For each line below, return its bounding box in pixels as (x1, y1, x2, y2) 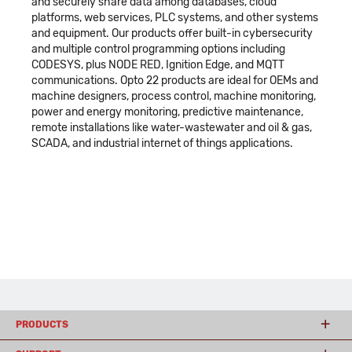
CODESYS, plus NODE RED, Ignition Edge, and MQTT (31, 58, 284, 71)
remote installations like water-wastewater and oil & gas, (31, 121, 312, 134)
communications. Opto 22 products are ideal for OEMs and (31, 74, 318, 87)
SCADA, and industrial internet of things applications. (31, 137, 293, 150)
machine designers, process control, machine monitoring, (31, 90, 316, 103)
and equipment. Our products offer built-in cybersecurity (31, 27, 313, 40)
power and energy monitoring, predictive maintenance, (31, 105, 303, 119)
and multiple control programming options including (31, 42, 285, 56)
